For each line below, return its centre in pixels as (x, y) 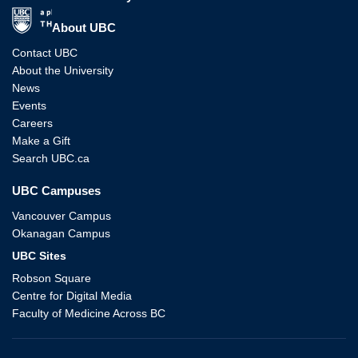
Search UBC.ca (51, 159)
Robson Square (52, 278)
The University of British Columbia (177, 12)
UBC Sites (39, 256)
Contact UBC (45, 53)
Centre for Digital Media (72, 296)
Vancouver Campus (62, 216)
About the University (63, 71)
